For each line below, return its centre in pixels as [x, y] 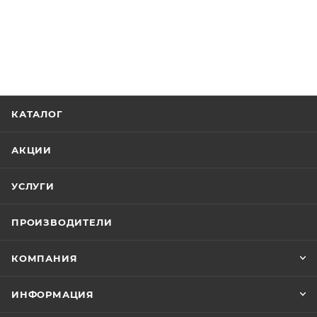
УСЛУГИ [33, 186]
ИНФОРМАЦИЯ [53, 295]
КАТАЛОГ [37, 114]
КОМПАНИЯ [45, 259]
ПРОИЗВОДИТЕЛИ [62, 223]
